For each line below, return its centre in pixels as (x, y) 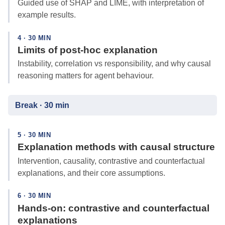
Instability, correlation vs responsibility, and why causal (114, 64)
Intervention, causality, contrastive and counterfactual (111, 161)
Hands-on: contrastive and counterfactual (114, 208)
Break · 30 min (42, 105)
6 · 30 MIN (34, 196)
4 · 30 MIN (34, 38)
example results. (47, 15)
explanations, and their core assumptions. (91, 173)
